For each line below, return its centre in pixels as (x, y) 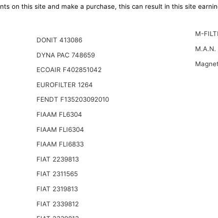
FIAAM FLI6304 (60, 129)
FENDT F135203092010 (73, 100)
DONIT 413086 (59, 40)
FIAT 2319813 (57, 189)
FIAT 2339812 (57, 204)
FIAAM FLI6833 (60, 144)
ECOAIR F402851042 (69, 70)
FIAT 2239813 (57, 159)
